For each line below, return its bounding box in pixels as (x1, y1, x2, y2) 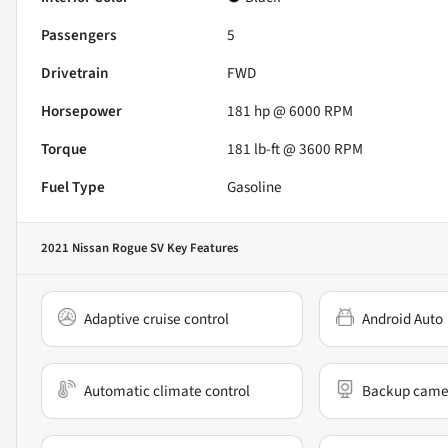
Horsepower (41, 100, 122, 123)
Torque (41, 138, 87, 161)
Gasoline (227, 176, 283, 199)
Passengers (41, 24, 117, 47)
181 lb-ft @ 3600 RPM (227, 138, 364, 161)
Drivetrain (41, 62, 109, 85)
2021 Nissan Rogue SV (41, 239, 164, 258)
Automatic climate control (84, 380, 250, 403)
